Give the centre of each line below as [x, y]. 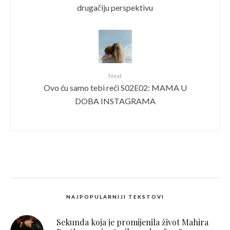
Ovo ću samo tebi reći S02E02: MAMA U [115, 88]
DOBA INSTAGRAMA [115, 101]
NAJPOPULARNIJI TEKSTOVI [115, 197]
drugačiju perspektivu [115, 8]
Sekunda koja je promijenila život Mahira [132, 222]
